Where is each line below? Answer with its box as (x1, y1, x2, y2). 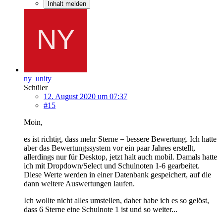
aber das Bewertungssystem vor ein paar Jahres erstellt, (24, 143, 195, 152)
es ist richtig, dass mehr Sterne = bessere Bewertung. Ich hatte (24, 134, 217, 143)
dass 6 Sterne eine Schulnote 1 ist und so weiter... (24, 205, 177, 214)
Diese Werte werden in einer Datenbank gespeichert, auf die (24, 170, 211, 179)
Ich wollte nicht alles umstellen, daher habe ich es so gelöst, (24, 196, 209, 205)
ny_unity (24, 74, 52, 83)
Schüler (24, 83, 48, 92)
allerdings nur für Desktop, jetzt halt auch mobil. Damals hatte (24, 152, 217, 161)
